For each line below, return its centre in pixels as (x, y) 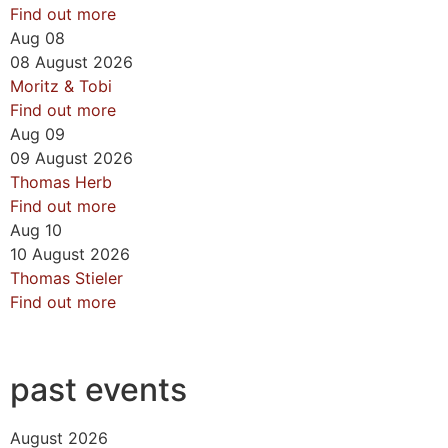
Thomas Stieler (66, 278)
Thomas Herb (61, 182)
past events (98, 389)
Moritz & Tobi (61, 86)
